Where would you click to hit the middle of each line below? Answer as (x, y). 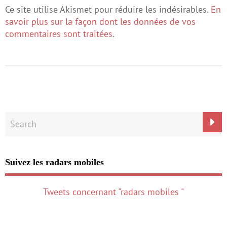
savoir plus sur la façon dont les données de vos (100, 22)
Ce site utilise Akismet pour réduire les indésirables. (108, 9)
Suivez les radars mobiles (54, 162)
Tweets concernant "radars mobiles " (113, 192)
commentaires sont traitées (59, 34)
